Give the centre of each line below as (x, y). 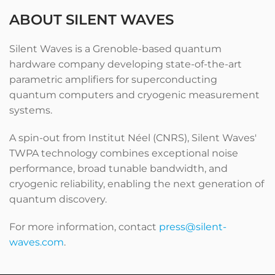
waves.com (37, 242)
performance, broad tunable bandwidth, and (118, 168)
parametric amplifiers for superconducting (113, 79)
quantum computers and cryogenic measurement (134, 95)
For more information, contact (84, 227)
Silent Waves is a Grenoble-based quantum (115, 49)
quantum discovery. (58, 199)
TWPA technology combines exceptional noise (124, 153)
